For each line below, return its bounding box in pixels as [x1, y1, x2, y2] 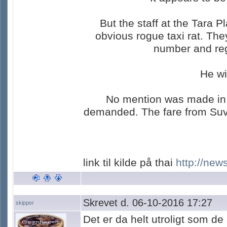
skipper [16, 200, 34, 206]
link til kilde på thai [83, 157, 176, 169]
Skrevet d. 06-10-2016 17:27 [83, 197, 212, 208]
